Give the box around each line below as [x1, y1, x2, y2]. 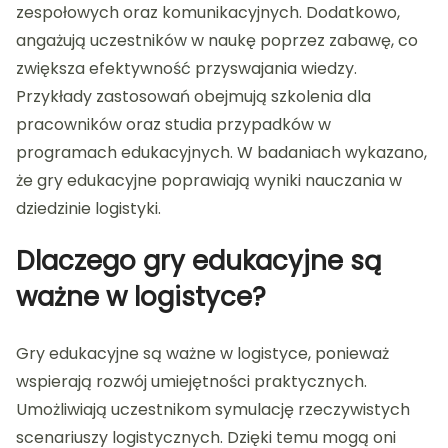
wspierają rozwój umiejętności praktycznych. [16, 370, 367, 394]
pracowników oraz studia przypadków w [16, 113, 331, 137]
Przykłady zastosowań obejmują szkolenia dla [16, 85, 371, 109]
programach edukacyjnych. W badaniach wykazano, [16, 141, 427, 165]
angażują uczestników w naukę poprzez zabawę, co [16, 29, 418, 53]
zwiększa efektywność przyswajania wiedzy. [16, 57, 357, 81]
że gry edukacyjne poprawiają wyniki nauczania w [16, 169, 402, 193]
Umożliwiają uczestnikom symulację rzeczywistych [16, 398, 410, 422]
